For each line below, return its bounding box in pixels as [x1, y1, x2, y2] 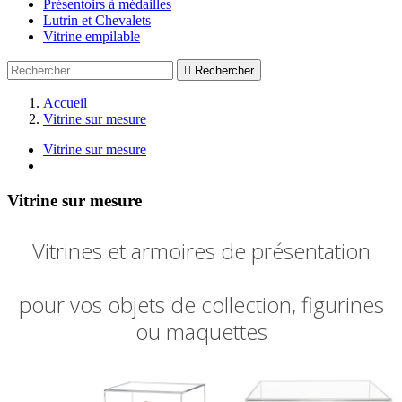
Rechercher [195, 64, 254, 77]
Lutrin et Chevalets [43, 13, 151, 28]
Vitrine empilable [43, 29, 140, 44]
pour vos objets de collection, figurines [18, 289, 384, 319]
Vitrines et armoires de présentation [31, 235, 371, 266]
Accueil [43, 95, 87, 110]
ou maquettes [135, 316, 267, 346]
